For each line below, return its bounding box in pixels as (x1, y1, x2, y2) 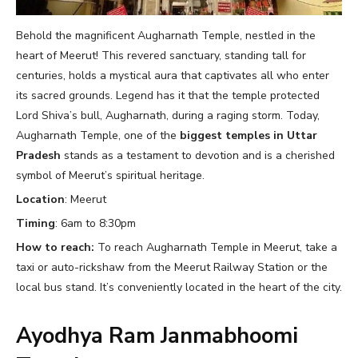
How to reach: (16, 239, 97, 255)
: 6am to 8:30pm (55, 215, 136, 231)
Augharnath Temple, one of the (16, 127, 180, 143)
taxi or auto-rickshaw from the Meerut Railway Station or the (16, 259, 328, 275)
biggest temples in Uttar (180, 127, 317, 143)
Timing (16, 215, 55, 231)
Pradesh (16, 147, 61, 163)
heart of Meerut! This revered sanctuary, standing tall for (16, 47, 306, 63)
